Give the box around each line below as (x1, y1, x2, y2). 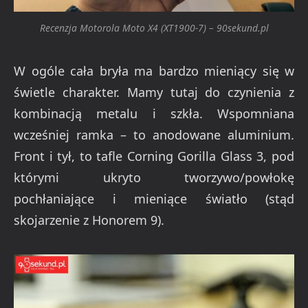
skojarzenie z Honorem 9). (14, 212, 164, 229)
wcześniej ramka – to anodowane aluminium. (14, 126, 294, 144)
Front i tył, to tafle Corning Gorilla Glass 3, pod (14, 148, 294, 165)
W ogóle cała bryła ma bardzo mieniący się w (14, 63, 294, 80)
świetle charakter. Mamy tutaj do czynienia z (14, 84, 294, 101)
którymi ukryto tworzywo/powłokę (14, 169, 294, 186)
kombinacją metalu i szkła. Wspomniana (14, 105, 294, 122)
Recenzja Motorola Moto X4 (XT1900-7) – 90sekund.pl (39, 21, 269, 34)
